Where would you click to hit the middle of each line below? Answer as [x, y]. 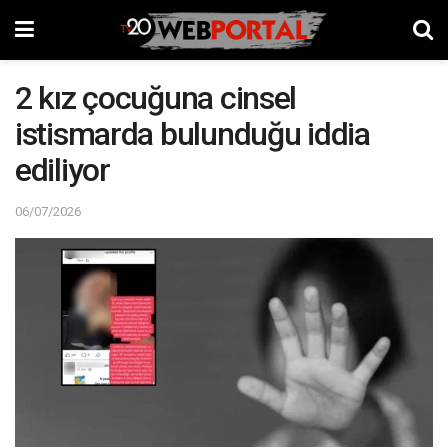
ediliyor [62, 170]
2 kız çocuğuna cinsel [156, 98]
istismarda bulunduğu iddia [192, 134]
